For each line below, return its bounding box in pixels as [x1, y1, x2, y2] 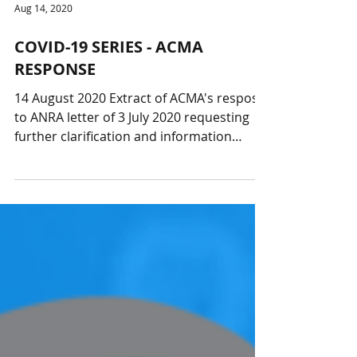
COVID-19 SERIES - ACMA [14, 108, 203, 129]
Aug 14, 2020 [14, 73, 73, 86]
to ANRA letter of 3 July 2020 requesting [14, 180, 249, 198]
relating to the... [14, 218, 109, 236]
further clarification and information [14, 199, 232, 217]
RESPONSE [14, 130, 96, 151]
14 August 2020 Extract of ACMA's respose [14, 161, 109, 178]
